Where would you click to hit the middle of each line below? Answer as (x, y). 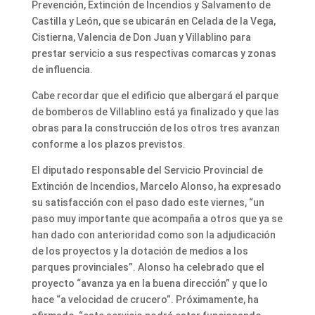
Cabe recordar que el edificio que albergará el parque (155, 95)
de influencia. (62, 69)
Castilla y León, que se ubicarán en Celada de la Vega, (153, 21)
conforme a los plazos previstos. (108, 144)
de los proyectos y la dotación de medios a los (140, 251)
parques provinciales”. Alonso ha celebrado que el (148, 267)
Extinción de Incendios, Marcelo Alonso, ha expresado (156, 186)
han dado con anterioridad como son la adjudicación (153, 234)
